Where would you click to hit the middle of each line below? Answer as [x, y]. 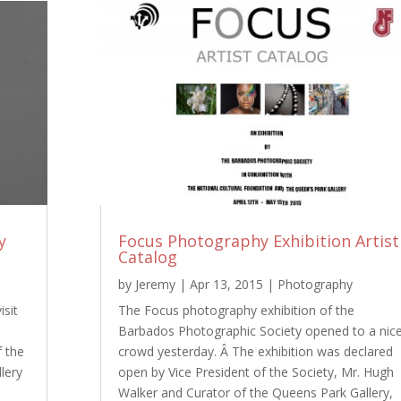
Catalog [147, 256]
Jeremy [155, 284]
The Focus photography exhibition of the [236, 310]
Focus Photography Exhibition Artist [258, 240]
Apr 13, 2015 [226, 284]
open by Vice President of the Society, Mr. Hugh [256, 371]
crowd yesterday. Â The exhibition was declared [255, 351]
